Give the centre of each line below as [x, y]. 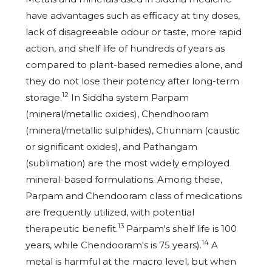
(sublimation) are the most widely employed [127, 163]
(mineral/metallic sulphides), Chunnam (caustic [133, 130]
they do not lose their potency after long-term [132, 81]
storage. [44, 97]
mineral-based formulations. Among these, [124, 179]
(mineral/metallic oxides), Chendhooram [117, 114]
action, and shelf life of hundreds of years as [125, 48]
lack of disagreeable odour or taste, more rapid [134, 32]
